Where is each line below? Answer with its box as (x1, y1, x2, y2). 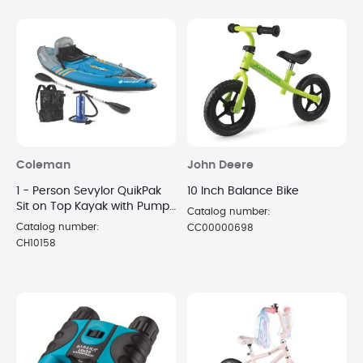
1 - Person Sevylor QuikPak (16, 185, 161, 197)
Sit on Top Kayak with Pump (16, 200, 169, 212)
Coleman (16, 159, 70, 171)
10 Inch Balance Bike (187, 185, 299, 197)
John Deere (187, 159, 254, 171)
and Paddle (16, 216, 79, 228)
